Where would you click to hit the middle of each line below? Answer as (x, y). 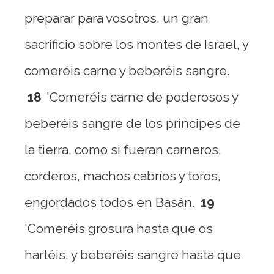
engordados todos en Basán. (109, 202)
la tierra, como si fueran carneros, (123, 150)
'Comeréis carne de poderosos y (142, 97)
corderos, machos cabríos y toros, (123, 176)
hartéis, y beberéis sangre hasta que (133, 255)
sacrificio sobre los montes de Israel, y (136, 44)
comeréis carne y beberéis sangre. (127, 71)
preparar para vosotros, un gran (117, 18)
